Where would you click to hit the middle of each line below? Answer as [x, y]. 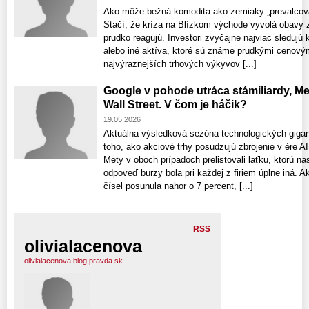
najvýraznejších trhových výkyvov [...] [180, 63]
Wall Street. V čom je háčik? [175, 104]
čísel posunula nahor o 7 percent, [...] [178, 186]
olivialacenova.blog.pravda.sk [73, 260]
